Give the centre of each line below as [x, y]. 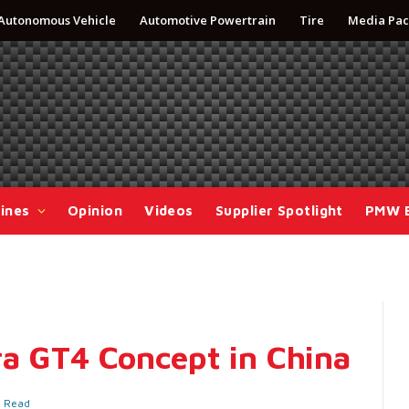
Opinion [95, 210]
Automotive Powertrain [208, 20]
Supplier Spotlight [279, 210]
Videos [169, 210]
